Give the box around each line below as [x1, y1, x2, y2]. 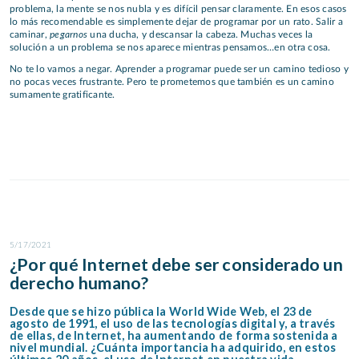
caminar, [10, 30, 50, 40]
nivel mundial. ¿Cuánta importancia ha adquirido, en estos [10, 340, 337, 354]
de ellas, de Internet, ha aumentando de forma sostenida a [10, 328, 338, 342]
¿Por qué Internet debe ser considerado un [10, 253, 343, 275]
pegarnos [50, 28, 88, 41]
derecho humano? [10, 272, 149, 293]
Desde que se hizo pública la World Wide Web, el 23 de [10, 304, 313, 318]
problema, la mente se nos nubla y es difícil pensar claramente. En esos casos [10, 4, 347, 14]
